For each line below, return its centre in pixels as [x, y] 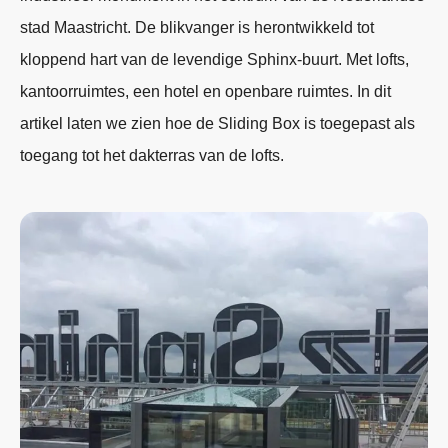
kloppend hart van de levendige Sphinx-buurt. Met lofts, [214, 60]
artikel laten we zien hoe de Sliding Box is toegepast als [217, 124]
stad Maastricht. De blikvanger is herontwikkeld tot [197, 28]
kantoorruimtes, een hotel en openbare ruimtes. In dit [205, 92]
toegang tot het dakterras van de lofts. [152, 156]
